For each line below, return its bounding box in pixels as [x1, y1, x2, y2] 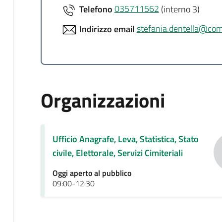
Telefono [79, 2, 112, 16]
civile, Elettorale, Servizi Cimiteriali [52, 146, 183, 160]
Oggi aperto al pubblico [52, 166, 131, 179]
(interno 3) [159, 2, 200, 16]
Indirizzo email [79, 22, 135, 36]
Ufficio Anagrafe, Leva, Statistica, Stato [52, 132, 199, 146]
